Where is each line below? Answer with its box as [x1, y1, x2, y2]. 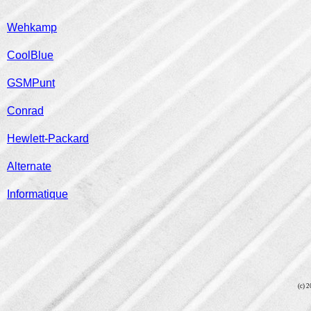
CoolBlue [7, 49, 53, 61]
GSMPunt [7, 77, 55, 89]
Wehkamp [7, 22, 57, 33]
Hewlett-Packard [7, 133, 89, 144]
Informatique [7, 188, 68, 200]
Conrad [7, 105, 44, 117]
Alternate [7, 160, 51, 172]
